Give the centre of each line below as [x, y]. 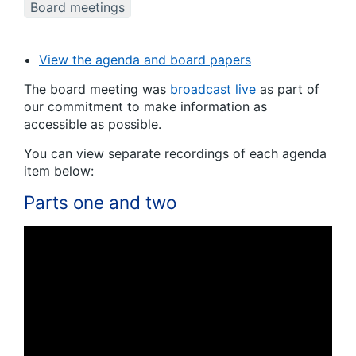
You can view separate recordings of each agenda [175, 154]
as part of [288, 89]
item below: [59, 171]
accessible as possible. [93, 124]
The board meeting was [97, 89]
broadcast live [213, 89]
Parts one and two [100, 203]
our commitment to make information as [145, 107]
